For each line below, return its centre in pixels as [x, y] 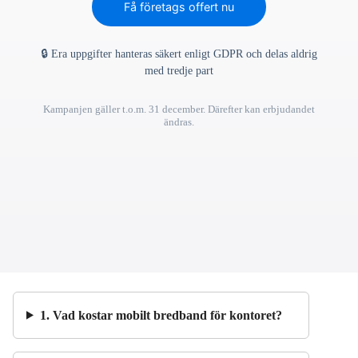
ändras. [179, 122]
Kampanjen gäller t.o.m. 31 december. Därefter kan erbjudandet [179, 109]
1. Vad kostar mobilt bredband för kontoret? [161, 315]
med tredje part [179, 71]
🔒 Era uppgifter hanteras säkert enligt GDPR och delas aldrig [179, 54]
